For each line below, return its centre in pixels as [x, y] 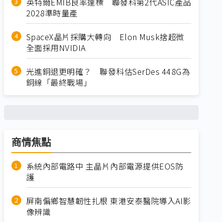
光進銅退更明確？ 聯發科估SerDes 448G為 [108, 71]
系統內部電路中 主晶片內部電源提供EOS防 [105, 166]
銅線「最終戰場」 [59, 82]
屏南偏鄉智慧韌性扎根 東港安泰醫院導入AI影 [109, 201]
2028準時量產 [52, 13]
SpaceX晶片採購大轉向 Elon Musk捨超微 [105, 37]
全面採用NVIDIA [56, 48]
